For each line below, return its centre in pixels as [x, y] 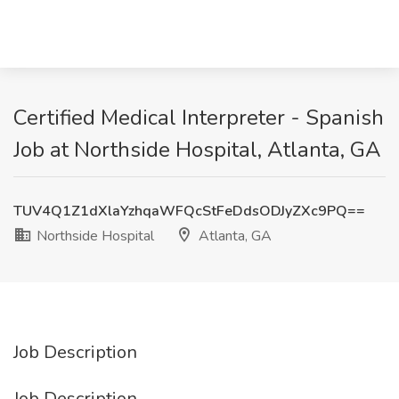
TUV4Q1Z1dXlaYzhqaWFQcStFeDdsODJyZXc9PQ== [189, 211]
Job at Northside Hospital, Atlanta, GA [197, 150]
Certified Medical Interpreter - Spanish [199, 118]
